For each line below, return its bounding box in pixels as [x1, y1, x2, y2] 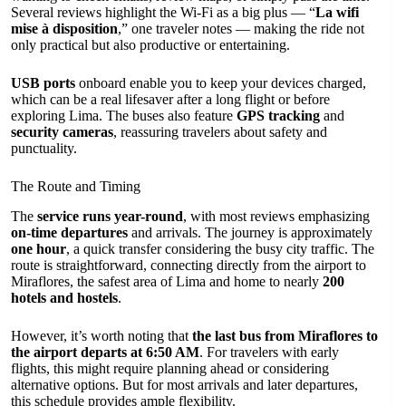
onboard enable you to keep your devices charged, [75, 75, 366, 92]
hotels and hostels [11, 289, 118, 305]
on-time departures [11, 224, 128, 240]
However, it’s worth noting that [11, 327, 192, 343]
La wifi [315, 5, 359, 21]
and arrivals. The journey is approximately [128, 224, 372, 240]
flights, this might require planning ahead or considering [11, 360, 329, 376]
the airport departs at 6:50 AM [11, 343, 199, 360]
